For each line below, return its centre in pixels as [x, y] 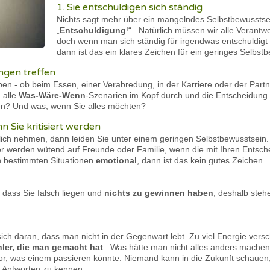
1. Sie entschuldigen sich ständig [130, 7]
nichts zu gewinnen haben [158, 193]
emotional [116, 160]
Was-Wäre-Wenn [52, 95]
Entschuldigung [93, 30]
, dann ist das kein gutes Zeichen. [201, 160]
